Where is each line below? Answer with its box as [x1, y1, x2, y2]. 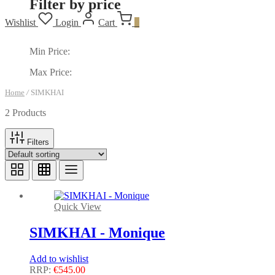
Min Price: [29, 45, 70, 56]
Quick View [54, 201, 101, 212]
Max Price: [29, 66, 72, 77]
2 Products [5, 107, 46, 118]
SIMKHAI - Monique [29, 224, 165, 241]
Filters [25, 137, 49, 147]
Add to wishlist [29, 253, 88, 264]
